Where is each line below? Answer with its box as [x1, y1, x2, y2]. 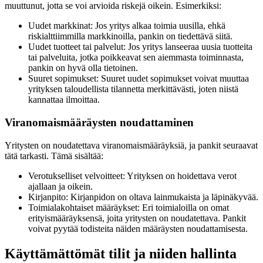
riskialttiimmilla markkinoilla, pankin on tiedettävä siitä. [28, 31, 232, 42]
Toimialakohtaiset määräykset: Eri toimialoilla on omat [28, 202, 229, 213]
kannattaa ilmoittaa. [28, 95, 100, 105]
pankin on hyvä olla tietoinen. [28, 63, 138, 73]
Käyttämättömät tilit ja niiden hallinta [5, 245, 237, 261]
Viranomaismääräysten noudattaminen [5, 116, 194, 129]
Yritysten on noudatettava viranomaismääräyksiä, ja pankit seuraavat [5, 140, 258, 150]
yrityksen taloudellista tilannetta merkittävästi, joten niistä [28, 84, 238, 95]
